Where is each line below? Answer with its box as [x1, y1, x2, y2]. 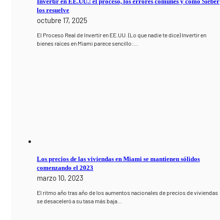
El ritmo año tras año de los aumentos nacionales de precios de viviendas [37, 189, 219, 196]
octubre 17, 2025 [37, 16, 88, 25]
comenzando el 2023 [37, 164, 94, 171]
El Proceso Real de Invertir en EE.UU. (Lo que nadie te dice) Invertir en [37, 31, 207, 39]
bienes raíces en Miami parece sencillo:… [37, 40, 139, 47]
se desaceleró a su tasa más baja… [37, 197, 123, 204]
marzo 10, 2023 [37, 173, 84, 182]
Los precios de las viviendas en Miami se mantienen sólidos [37, 155, 200, 163]
